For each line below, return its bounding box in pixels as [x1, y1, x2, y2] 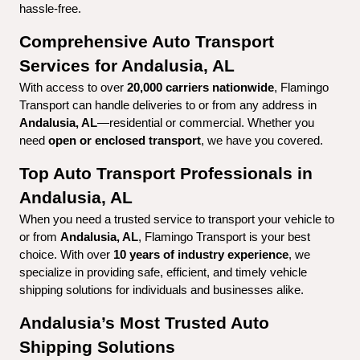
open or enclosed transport [48, 133, 201, 147]
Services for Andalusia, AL [19, 55, 235, 76]
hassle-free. [19, 2, 81, 15]
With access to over [19, 80, 127, 94]
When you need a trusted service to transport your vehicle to [19, 212, 334, 226]
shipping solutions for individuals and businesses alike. [19, 283, 304, 297]
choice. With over [19, 247, 113, 261]
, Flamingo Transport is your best [138, 230, 310, 243]
